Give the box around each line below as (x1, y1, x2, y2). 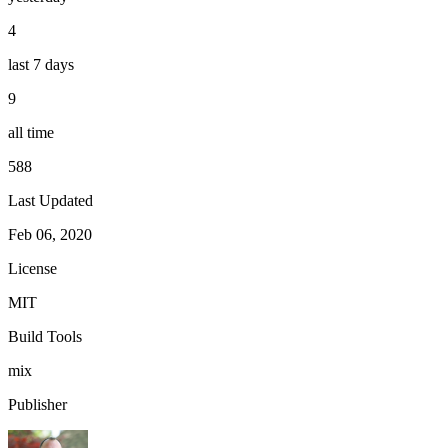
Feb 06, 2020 (8, 225, 92, 243)
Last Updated (8, 191, 93, 209)
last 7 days (8, 55, 74, 73)
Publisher (8, 395, 67, 413)
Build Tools (8, 327, 82, 345)
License (8, 259, 57, 277)
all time (8, 123, 54, 141)
